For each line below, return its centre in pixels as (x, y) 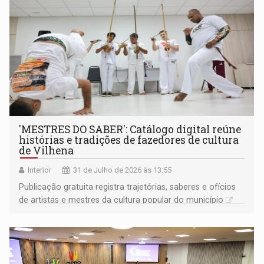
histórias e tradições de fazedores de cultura (129, 140)
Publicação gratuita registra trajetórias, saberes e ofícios (128, 187)
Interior (40, 170)
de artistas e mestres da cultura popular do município (121, 200)
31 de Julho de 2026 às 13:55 (123, 170)
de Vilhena (47, 151)
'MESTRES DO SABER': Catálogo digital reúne (130, 130)
